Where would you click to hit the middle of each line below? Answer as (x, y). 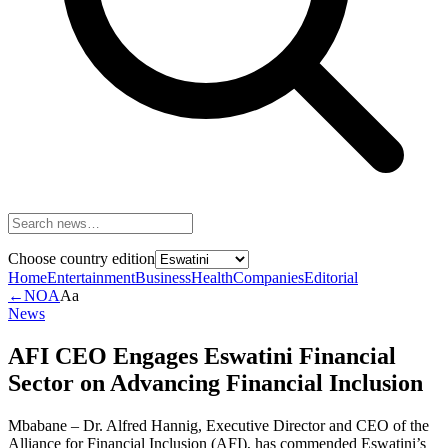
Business (163, 277)
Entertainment (91, 277)
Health (212, 277)
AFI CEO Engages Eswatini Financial (202, 355)
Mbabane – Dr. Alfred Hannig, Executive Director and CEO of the (218, 425)
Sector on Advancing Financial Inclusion (215, 382)
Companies (268, 277)
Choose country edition (81, 258)
